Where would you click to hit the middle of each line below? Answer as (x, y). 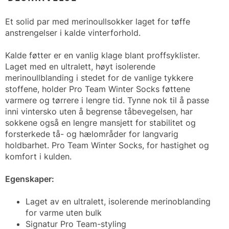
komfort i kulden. (38, 156)
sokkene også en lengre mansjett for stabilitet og (100, 123)
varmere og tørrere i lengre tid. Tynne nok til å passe (107, 100)
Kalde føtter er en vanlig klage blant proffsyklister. (102, 55)
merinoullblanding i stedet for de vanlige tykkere (99, 78)
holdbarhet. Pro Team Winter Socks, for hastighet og (107, 145)
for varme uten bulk (64, 213)
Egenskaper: (30, 179)
